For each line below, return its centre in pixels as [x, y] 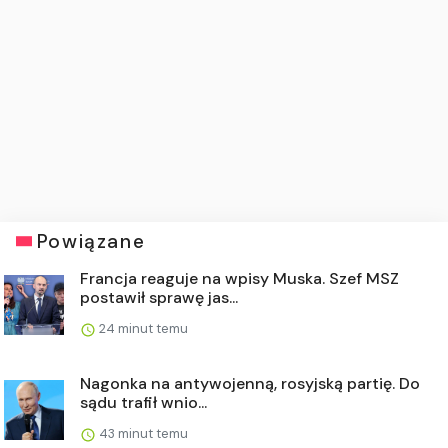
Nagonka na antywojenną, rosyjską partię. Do [250, 383]
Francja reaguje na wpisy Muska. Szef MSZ [239, 278]
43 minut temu [142, 433]
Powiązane [91, 241]
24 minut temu [142, 328]
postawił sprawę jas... [159, 297]
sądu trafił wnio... [143, 402]
